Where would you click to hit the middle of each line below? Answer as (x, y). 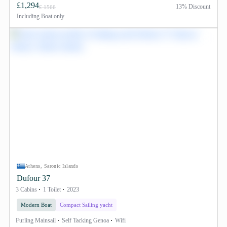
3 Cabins (26, 190)
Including (28, 16)
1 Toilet (52, 190)
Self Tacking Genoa (85, 220)
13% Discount (193, 7)
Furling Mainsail (36, 220)
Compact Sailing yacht (86, 205)
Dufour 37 (33, 178)
